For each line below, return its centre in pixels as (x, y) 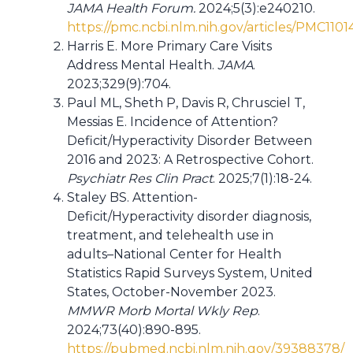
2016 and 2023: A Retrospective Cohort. (190, 160)
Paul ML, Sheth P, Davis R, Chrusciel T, (186, 103)
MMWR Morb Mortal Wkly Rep (162, 311)
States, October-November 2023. (171, 292)
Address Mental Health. (142, 65)
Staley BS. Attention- (132, 197)
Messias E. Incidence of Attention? (173, 122)
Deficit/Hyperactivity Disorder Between (190, 141)
